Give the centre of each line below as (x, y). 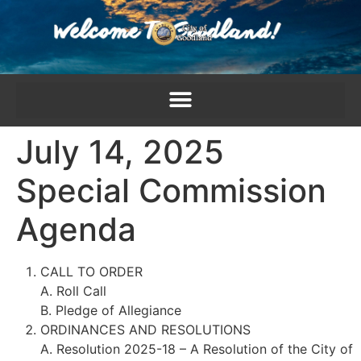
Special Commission (171, 190)
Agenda (76, 229)
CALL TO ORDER (91, 271)
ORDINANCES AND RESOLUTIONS (145, 329)
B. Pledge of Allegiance (111, 310)
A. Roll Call (73, 290)
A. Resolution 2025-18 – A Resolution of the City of (197, 349)
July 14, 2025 (120, 151)
